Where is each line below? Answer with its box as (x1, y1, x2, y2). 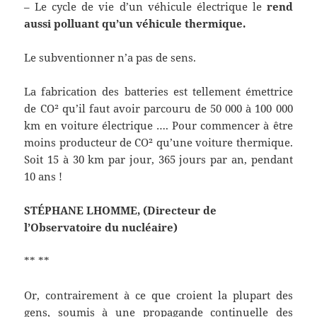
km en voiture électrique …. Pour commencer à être (24, 118, 293, 133)
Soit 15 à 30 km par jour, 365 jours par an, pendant (24, 152, 293, 167)
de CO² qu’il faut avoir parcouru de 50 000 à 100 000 (24, 101, 293, 116)
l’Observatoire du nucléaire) (24, 220, 178, 235)
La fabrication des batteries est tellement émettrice (24, 84, 293, 99)
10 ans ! (24, 169, 63, 184)
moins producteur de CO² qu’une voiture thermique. (24, 135, 293, 150)
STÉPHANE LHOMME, (24, 203, 144, 218)
